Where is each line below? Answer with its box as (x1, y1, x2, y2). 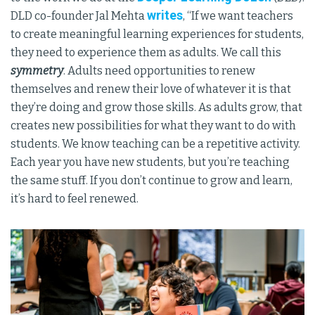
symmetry (11, 64, 63, 77)
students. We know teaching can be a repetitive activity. (11, 137, 300, 150)
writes (147, 8, 183, 22)
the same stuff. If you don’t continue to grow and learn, (11, 174, 292, 187)
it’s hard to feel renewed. (11, 192, 139, 205)
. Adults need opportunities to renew (63, 64, 255, 77)
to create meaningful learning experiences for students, (11, 27, 304, 41)
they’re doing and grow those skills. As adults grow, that (11, 101, 302, 114)
